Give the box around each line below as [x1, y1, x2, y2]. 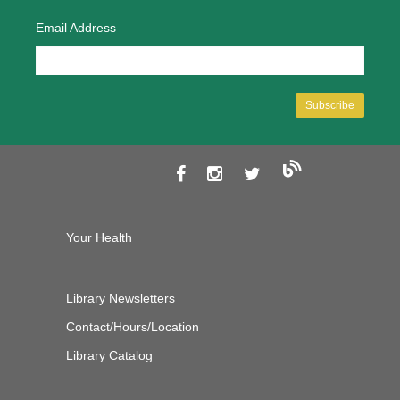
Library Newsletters [66, 290, 175, 305]
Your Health [66, 229, 132, 245]
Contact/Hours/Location [66, 319, 199, 334]
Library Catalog [66, 347, 153, 362]
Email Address [36, 21, 116, 36]
